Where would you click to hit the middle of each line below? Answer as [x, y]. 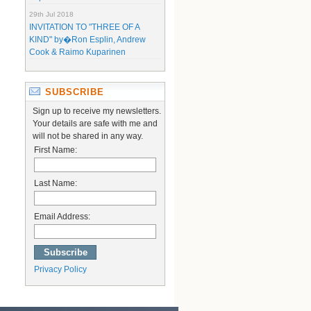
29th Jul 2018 [51, 14]
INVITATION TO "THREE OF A [84, 27]
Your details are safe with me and [95, 124]
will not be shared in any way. [88, 136]
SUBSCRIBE [75, 92]
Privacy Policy [60, 269]
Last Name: [56, 183]
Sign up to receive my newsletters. [97, 111]
